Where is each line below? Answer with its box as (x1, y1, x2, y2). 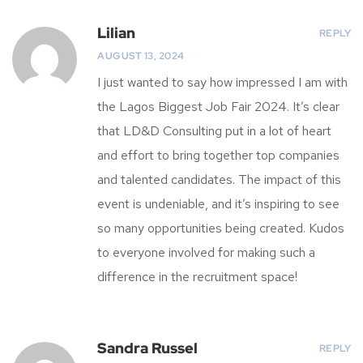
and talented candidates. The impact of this (97, 170, 341, 188)
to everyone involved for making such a (97, 243, 315, 261)
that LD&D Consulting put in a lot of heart (97, 122, 331, 139)
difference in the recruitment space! (97, 267, 297, 285)
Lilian (97, 23, 135, 42)
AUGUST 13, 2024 (97, 49, 185, 62)
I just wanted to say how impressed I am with (97, 73, 348, 91)
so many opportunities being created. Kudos (97, 219, 344, 237)
